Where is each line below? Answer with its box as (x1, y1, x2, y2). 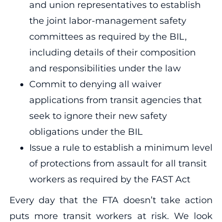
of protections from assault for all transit (29, 158, 207, 169)
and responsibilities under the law (29, 62, 181, 74)
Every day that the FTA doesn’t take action (9, 194, 213, 206)
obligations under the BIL (29, 126, 143, 137)
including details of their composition (29, 47, 196, 58)
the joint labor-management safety (29, 15, 186, 26)
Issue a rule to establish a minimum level (29, 142, 213, 153)
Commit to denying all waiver (29, 78, 162, 90)
